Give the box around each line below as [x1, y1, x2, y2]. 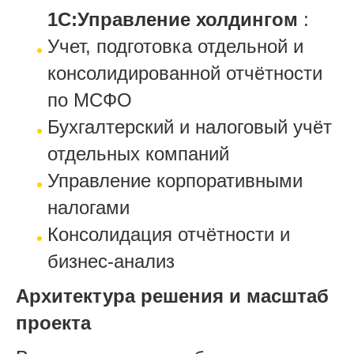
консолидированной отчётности [47, 62, 322, 84]
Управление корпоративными [47, 170, 303, 191]
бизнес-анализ [47, 250, 175, 272]
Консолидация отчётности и [47, 224, 290, 245]
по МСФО [47, 89, 132, 111]
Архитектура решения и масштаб [16, 285, 329, 307]
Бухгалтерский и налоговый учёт [47, 116, 332, 137]
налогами [47, 197, 130, 218]
